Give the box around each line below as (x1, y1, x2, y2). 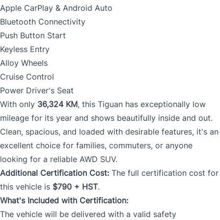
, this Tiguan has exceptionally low (78, 99, 206, 110)
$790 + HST (53, 182, 98, 192)
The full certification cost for (109, 168, 219, 178)
